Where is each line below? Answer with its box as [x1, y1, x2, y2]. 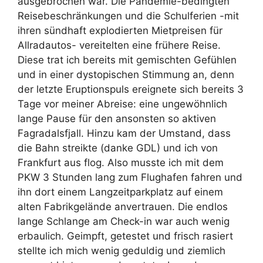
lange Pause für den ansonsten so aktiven [18, 112, 216, 124]
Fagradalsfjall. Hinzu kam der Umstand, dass [18, 127, 231, 139]
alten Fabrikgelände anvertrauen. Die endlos [18, 200, 228, 213]
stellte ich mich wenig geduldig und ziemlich [18, 244, 225, 257]
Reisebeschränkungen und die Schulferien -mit [18, 9, 239, 22]
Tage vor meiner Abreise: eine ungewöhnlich [18, 97, 227, 110]
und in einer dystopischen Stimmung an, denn [18, 68, 234, 80]
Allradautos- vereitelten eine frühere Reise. [18, 39, 221, 51]
